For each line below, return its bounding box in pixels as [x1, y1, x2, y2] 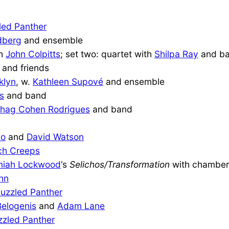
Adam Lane [57, 200, 105, 211]
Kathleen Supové [33, 76, 103, 87]
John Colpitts [6, 48, 60, 59]
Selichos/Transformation [70, 158, 170, 170]
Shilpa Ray [154, 48, 198, 59]
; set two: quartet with [60, 48, 154, 59]
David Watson [27, 131, 84, 142]
